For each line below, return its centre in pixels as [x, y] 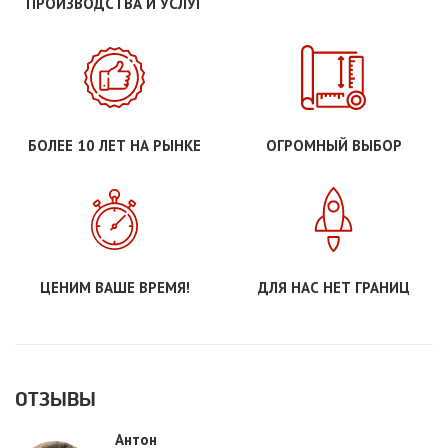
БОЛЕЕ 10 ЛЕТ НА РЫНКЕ [114, 145]
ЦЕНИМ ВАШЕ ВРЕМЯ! [114, 287]
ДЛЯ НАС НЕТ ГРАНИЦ [333, 287]
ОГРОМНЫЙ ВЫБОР [333, 145]
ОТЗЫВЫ [55, 398]
